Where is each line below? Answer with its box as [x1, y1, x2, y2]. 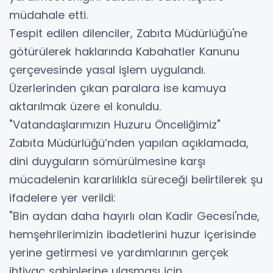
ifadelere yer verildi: [9, 190, 116, 205]
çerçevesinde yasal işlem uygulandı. [9, 62, 205, 77]
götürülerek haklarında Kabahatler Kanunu [9, 43, 239, 59]
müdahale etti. [9, 7, 88, 23]
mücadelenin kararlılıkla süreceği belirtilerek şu [9, 171, 263, 187]
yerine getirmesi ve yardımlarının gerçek [9, 244, 229, 260]
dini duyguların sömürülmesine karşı [9, 153, 205, 169]
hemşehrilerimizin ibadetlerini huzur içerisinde [9, 226, 256, 242]
